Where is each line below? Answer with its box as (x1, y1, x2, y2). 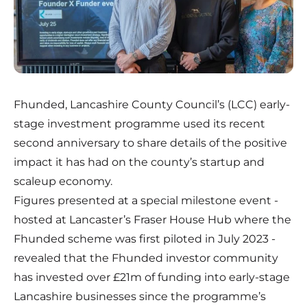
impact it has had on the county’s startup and (14, 156, 265, 169)
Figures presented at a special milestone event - (14, 194, 278, 208)
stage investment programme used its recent (14, 117, 265, 131)
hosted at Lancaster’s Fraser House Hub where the (14, 213, 291, 227)
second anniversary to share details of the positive (14, 136, 287, 150)
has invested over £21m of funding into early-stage (14, 271, 290, 284)
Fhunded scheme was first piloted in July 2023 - (14, 232, 275, 246)
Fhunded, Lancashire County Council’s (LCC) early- (14, 98, 290, 112)
